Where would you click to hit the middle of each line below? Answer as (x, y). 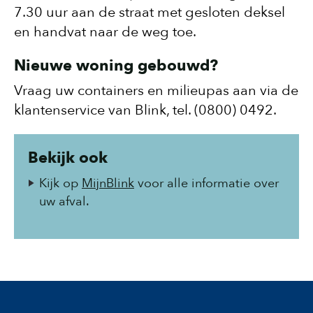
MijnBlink (108, 183)
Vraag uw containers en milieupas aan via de (156, 90)
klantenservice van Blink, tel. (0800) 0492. (145, 110)
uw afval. (66, 202)
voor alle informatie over (206, 183)
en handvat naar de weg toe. (105, 32)
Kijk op (60, 183)
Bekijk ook (68, 158)
